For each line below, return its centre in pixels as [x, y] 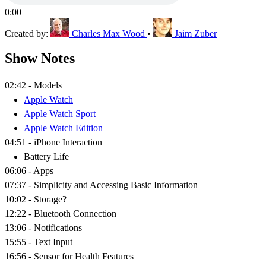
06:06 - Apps [29, 171]
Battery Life [46, 157]
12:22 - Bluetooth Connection [61, 214]
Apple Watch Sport [60, 114]
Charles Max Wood [108, 33]
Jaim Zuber [196, 33]
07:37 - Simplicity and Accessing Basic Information [101, 185]
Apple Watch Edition [63, 128]
